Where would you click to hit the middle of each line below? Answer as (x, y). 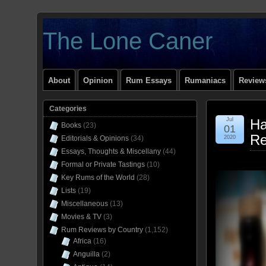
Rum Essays (149, 80)
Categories (68, 109)
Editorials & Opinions (95, 138)
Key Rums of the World (98, 178)
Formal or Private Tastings (103, 164)
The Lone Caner (128, 41)
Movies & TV (81, 217)
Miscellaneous (85, 204)
